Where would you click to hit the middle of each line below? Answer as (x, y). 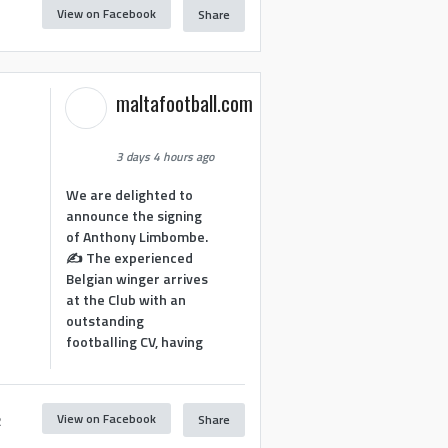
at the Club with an (126, 299)
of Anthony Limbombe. (137, 236)
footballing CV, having (135, 341)
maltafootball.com (185, 103)
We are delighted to (130, 194)
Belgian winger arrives (137, 278)
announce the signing (134, 215)
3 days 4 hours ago (165, 156)
